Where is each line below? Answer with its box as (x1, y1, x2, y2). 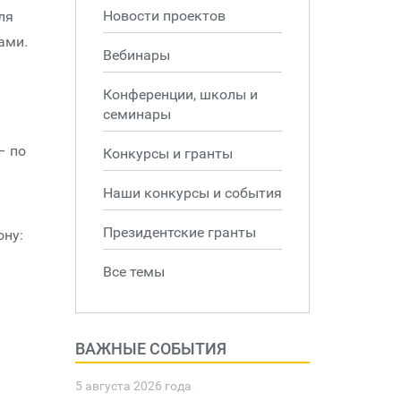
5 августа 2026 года (74, 379, 192, 393)
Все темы (102, 263, 165, 280)
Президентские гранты (102, 224, 256, 241)
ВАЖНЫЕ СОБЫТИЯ (74, 339, 226, 358)
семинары (102, 106, 171, 123)
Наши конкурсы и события (102, 184, 282, 201)
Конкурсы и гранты (102, 145, 233, 162)
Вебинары (102, 47, 170, 64)
